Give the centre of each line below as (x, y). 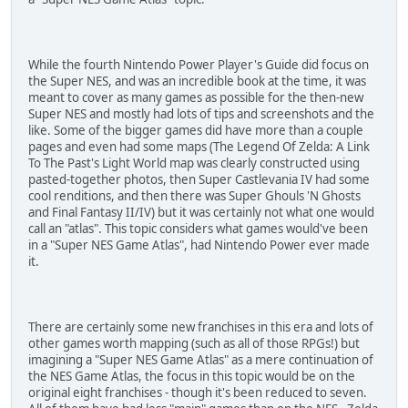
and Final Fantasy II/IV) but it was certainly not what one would (201, 212)
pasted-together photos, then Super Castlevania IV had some (199, 179)
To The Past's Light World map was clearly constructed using (194, 163)
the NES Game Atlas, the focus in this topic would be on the (192, 376)
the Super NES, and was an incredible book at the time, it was (197, 81)
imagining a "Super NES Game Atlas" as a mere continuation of (201, 359)
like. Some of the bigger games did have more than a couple (196, 130)
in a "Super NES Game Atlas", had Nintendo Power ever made (199, 245)
